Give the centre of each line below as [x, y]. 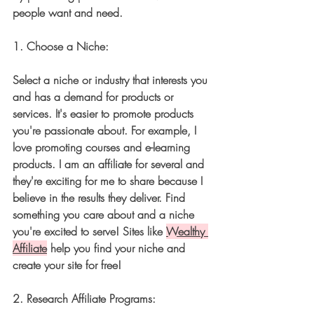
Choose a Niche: [68, 47]
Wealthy [187, 232]
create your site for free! [67, 265]
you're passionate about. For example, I [106, 131]
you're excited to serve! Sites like [89, 232]
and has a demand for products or [95, 97]
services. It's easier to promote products [105, 114]
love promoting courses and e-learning [103, 148]
